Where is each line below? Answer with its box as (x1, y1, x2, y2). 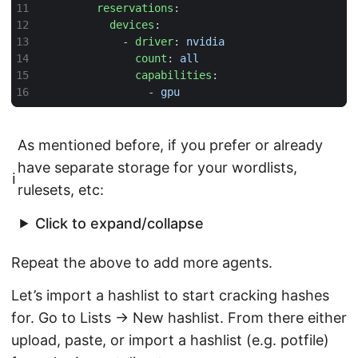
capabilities (135, 68, 212, 82)
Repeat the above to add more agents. (11, 253, 272, 271)
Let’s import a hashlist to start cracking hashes (11, 287, 329, 304)
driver (135, 34, 173, 48)
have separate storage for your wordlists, (18, 159, 297, 177)
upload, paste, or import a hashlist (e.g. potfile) (11, 332, 329, 349)
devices (109, 18, 154, 31)
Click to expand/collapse (35, 214, 205, 232)
